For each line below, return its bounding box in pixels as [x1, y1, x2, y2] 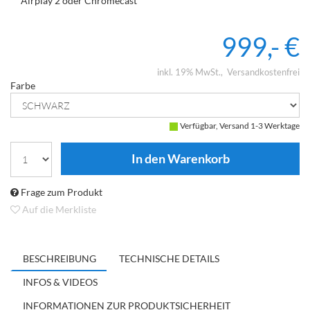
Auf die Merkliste [20, 203, 96, 216]
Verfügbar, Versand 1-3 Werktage [180, 120, 300, 131]
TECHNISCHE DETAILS [119, 253, 219, 265]
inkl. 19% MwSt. [157, 66, 221, 78]
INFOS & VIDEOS [23, 276, 98, 289]
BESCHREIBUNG [23, 253, 96, 265]
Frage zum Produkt [19, 186, 102, 199]
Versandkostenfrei [227, 66, 300, 78]
